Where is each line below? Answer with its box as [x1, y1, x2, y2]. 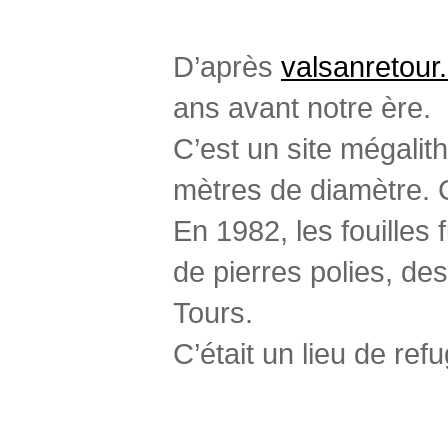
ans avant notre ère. [173, 91, 431, 124]
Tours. [173, 296, 253, 329]
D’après [173, 50, 281, 83]
